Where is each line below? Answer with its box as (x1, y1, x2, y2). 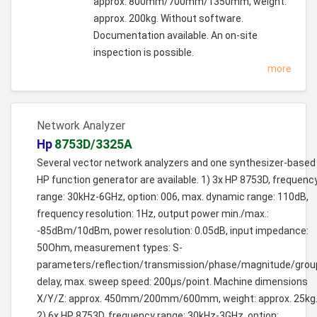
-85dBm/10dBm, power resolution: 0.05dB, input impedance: (37, 225, 309, 237)
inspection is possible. (93, 47, 194, 59)
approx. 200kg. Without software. (93, 13, 243, 25)
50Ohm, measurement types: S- (37, 242, 183, 254)
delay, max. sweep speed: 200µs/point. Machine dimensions (37, 276, 308, 288)
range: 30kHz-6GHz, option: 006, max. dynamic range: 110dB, (37, 191, 309, 203)
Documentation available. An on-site (93, 30, 258, 42)
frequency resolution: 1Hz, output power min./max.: (37, 208, 269, 220)
